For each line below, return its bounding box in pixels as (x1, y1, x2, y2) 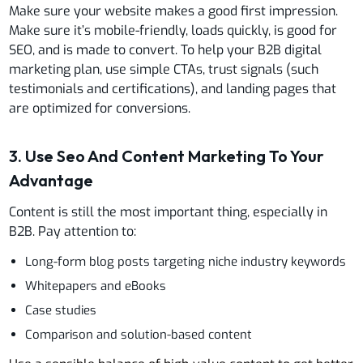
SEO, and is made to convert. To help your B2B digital (9, 41, 322, 58)
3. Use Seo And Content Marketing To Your (9, 145, 325, 166)
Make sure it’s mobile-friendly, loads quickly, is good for (9, 21, 338, 39)
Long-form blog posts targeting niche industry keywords (25, 253, 347, 270)
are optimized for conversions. (9, 99, 191, 117)
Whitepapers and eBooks (25, 277, 167, 294)
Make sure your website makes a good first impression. (9, 2, 339, 19)
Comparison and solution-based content (25, 326, 253, 343)
